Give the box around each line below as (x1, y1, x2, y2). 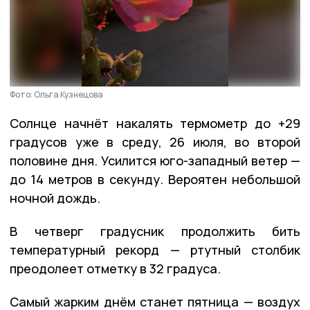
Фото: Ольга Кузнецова (10, 88, 103, 100)
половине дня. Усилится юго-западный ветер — (10, 152, 300, 169)
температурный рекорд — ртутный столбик (10, 241, 300, 258)
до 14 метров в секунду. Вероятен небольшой (10, 170, 300, 188)
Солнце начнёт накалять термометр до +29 (10, 114, 300, 131)
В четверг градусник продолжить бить (10, 222, 300, 239)
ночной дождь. (10, 189, 100, 206)
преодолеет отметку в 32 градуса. (10, 259, 221, 277)
